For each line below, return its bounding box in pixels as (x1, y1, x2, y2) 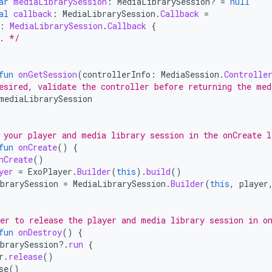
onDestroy (18, 226, 62, 239)
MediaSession (161, 69, 219, 81)
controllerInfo (83, 69, 151, 81)
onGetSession (18, 69, 77, 81)
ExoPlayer (28, 166, 72, 178)
